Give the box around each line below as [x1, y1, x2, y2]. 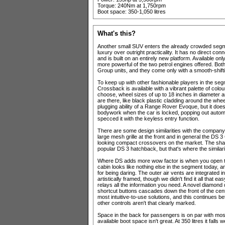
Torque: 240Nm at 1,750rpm [97, 3, 166, 9]
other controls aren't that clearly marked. [97, 200, 196, 206]
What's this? [97, 30, 136, 38]
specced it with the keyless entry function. [97, 116, 199, 122]
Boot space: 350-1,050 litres [97, 9, 166, 15]
